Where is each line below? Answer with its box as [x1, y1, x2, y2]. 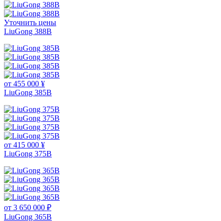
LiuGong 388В [4, 27, 52, 36]
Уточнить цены [4, 18, 56, 27]
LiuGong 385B [4, 88, 52, 97]
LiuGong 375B [4, 149, 52, 158]
